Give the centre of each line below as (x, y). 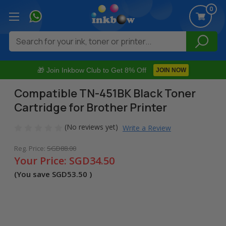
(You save (32, 174)
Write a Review (147, 128)
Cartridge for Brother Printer (91, 108)
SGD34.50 (92, 161)
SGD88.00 (62, 148)
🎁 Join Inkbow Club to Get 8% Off (92, 70)
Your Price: (42, 161)
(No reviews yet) (91, 127)
